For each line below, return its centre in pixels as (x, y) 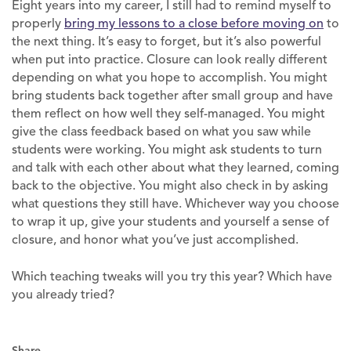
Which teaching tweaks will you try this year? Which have (172, 276)
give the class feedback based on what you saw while (161, 131)
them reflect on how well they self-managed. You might (168, 113)
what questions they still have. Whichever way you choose (175, 203)
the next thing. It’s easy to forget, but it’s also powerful (166, 41)
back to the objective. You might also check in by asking (170, 185)
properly (38, 23)
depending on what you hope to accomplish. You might (170, 77)
